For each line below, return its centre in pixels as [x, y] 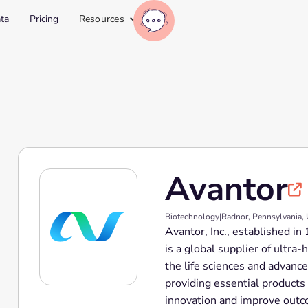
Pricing [44, 19]
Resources [101, 19]
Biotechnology [192, 217]
